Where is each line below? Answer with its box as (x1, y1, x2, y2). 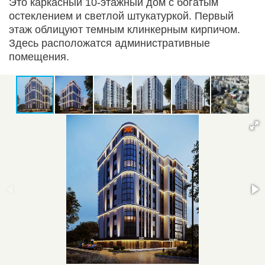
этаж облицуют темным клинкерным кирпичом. (9, 23, 240, 35)
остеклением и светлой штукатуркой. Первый (9, 9, 234, 22)
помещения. (9, 50, 69, 63)
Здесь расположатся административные (9, 37, 210, 49)
